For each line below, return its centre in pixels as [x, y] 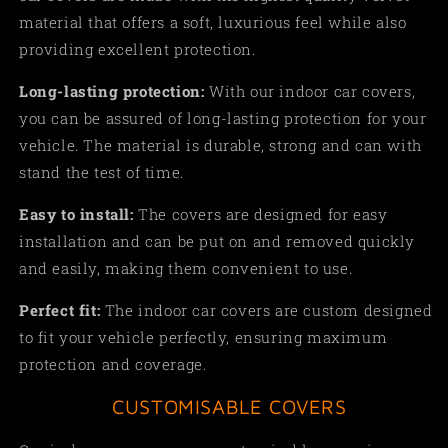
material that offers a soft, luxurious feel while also [213, 21]
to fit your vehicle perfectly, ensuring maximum [203, 336]
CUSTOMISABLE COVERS [226, 407]
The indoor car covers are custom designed [268, 309]
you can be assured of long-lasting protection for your [223, 117]
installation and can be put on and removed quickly [217, 240]
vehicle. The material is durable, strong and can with [220, 144]
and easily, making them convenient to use [184, 267]
